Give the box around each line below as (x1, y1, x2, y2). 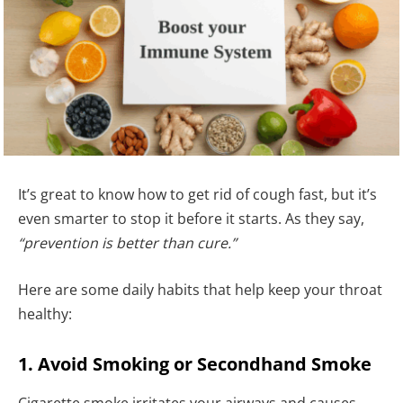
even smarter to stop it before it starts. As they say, (18, 209, 364, 229)
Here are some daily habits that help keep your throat (18, 279, 382, 300)
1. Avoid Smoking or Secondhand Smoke (18, 351, 372, 376)
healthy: (18, 303, 72, 324)
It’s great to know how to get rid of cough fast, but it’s (18, 184, 377, 205)
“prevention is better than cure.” (18, 233, 237, 254)
